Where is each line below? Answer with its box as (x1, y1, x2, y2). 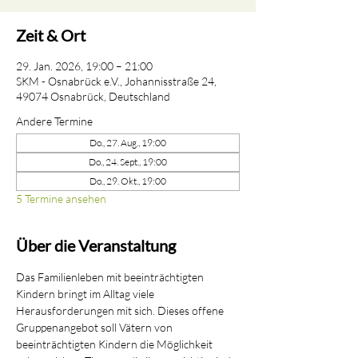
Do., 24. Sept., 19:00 (89, 156, 167, 168)
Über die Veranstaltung (16, 236, 176, 255)
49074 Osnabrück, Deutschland (16, 89, 170, 103)
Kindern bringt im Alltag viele (16, 287, 157, 300)
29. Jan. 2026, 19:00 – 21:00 (16, 59, 153, 73)
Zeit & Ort (16, 26, 86, 45)
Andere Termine (16, 114, 93, 128)
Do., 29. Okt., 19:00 (89, 175, 166, 187)
